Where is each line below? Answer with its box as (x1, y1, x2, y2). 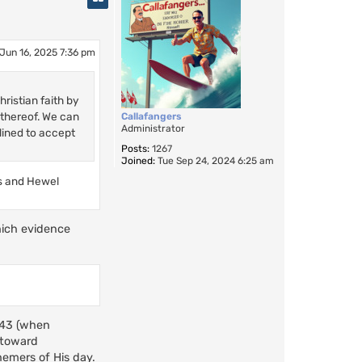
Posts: (121, 143, 149, 155)
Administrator (121, 123, 185, 135)
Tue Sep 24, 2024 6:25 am (155, 155, 274, 167)
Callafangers (121, 111, 182, 123)
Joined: (121, 155, 155, 167)
